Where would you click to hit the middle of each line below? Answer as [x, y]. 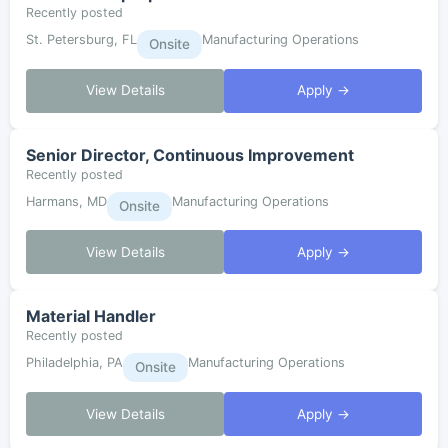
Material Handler [91, 316]
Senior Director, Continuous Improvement [190, 154]
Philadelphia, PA [74, 363]
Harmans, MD [66, 201]
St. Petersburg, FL [81, 40]
